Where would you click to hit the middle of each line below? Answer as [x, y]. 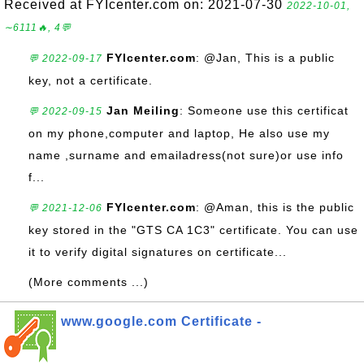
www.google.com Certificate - [161, 321]
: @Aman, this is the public [275, 207]
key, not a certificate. [91, 80]
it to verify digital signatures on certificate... [158, 252]
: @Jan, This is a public [265, 58]
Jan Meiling [143, 110]
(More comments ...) [89, 282]
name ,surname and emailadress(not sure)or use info [186, 155]
